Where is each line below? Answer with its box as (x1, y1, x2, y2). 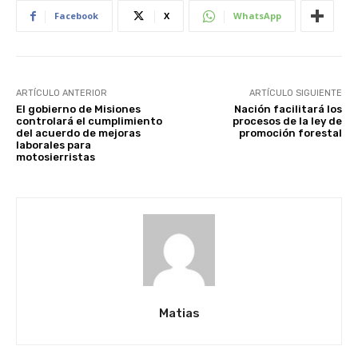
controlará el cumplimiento (16, 115, 162, 128)
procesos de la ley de (232, 115, 342, 128)
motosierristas (16, 151, 95, 164)
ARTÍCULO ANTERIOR (16, 88, 107, 99)
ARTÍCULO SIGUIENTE (249, 88, 342, 99)
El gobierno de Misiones (16, 103, 141, 116)
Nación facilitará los (233, 103, 342, 116)
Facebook (54, 10, 98, 22)
